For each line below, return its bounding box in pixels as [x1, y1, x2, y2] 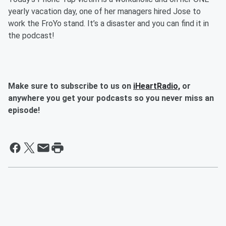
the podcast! [8, 31, 54, 41]
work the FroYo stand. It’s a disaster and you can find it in [8, 19, 209, 29]
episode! [8, 105, 40, 116]
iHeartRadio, [133, 81, 180, 91]
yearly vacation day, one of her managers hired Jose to [8, 7, 201, 17]
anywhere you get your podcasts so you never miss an [8, 93, 214, 103]
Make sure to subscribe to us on [8, 81, 133, 91]
